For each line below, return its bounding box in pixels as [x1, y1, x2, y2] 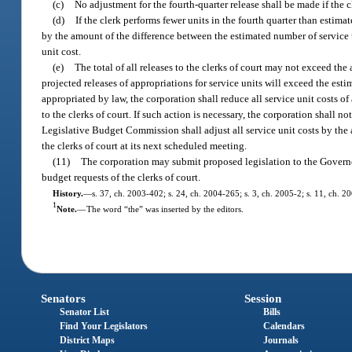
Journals [262, 334, 299, 346]
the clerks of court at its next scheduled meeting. [42, 140, 247, 152]
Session [244, 291, 281, 305]
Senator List [60, 306, 110, 317]
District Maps [60, 334, 115, 346]
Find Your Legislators [60, 320, 148, 332]
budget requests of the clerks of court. [42, 171, 201, 184]
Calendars [262, 320, 305, 332]
